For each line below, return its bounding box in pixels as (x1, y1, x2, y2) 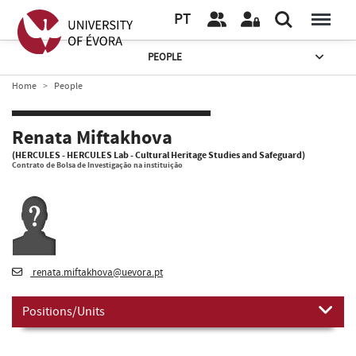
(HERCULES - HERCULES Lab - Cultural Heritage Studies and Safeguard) (12, 148, 305, 162)
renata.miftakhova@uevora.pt (30, 265, 163, 280)
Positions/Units (22, 303, 105, 319)
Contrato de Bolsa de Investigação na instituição (12, 160, 183, 171)
